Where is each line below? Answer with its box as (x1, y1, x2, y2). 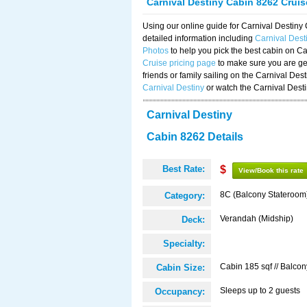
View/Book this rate (238, 167, 304, 174)
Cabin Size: (156, 262, 205, 273)
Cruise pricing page (143, 58, 216, 68)
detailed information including (143, 34, 255, 43)
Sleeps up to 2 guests (220, 286, 300, 295)
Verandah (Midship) (220, 214, 293, 223)
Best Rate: (162, 164, 205, 174)
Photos (143, 46, 169, 56)
